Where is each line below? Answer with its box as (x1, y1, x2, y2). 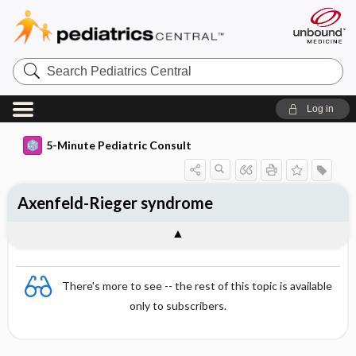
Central (11, 82, 53, 95)
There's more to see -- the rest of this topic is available (62, 278, 332, 292)
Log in (306, 103, 334, 114)
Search (11, 56, 52, 70)
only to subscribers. (130, 299, 226, 312)
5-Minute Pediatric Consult (45, 138, 192, 152)
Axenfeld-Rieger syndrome (17, 193, 213, 212)
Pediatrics (11, 69, 68, 83)
